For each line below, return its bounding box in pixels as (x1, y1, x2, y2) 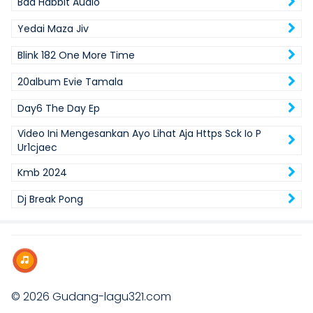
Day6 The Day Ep (17, 101, 100, 115)
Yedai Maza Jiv (17, 22, 89, 36)
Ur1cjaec (17, 140, 57, 154)
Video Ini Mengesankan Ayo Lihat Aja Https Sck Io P (17, 126, 261, 140)
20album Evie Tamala (17, 75, 123, 89)
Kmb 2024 (17, 166, 67, 180)
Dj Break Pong (17, 192, 83, 206)
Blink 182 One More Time (17, 48, 135, 62)
